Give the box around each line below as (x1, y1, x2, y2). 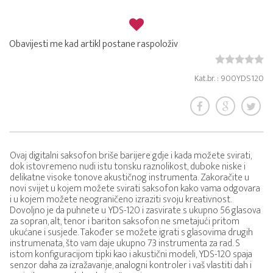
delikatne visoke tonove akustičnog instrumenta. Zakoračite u (10, 169, 249, 186)
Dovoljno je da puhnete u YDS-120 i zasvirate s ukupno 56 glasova (10, 202, 261, 219)
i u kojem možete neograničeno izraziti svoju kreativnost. (10, 191, 232, 208)
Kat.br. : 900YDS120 (194, 71, 264, 85)
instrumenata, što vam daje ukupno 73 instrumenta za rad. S (10, 235, 240, 252)
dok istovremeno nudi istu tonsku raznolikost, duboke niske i (10, 158, 246, 175)
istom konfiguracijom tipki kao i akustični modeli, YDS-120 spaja (10, 246, 252, 263)
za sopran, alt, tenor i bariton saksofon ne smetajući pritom (10, 213, 239, 230)
